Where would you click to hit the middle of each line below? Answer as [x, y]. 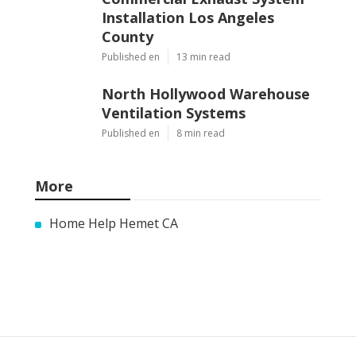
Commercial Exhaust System [203, 15]
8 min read [201, 149]
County [128, 53]
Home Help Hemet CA [114, 240]
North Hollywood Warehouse [206, 110]
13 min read [203, 73]
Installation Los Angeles [188, 34]
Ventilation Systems [174, 129]
